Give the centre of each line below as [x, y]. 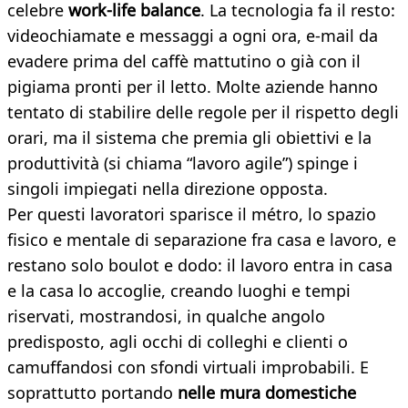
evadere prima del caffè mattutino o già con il [184, 61]
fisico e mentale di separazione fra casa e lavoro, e [202, 240]
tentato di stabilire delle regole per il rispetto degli [203, 112]
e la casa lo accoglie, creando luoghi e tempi [179, 291]
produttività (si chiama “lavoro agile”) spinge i [183, 163]
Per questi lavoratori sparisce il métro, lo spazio [192, 214]
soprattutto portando [90, 393]
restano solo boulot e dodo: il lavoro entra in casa [200, 265]
